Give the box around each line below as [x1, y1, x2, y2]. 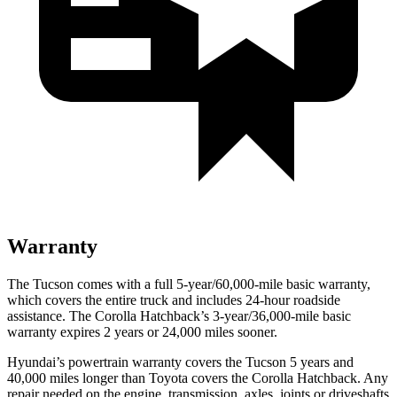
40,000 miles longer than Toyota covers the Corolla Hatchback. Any [7, 370, 388, 385]
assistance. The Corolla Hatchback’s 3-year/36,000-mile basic [7, 307, 351, 323]
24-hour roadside [242, 292, 340, 307]
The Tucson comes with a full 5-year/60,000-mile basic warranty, [7, 276, 370, 292]
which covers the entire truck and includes [7, 292, 242, 307]
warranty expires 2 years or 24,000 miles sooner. [7, 323, 277, 339]
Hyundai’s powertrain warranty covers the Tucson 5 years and [7, 354, 354, 370]
